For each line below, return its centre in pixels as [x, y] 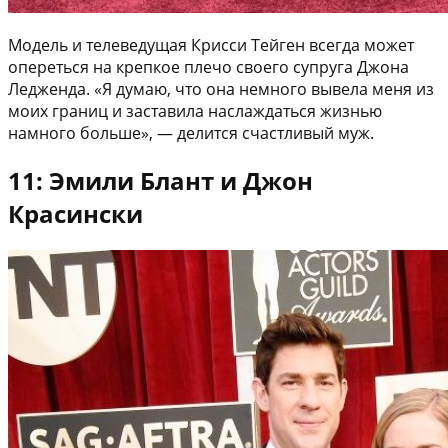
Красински [75, 213]
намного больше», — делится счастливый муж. [191, 132]
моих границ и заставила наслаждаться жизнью [195, 110]
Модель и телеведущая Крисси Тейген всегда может [211, 44]
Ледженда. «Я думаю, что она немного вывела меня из [221, 88]
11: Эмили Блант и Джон [160, 180]
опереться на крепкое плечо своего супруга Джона [208, 66]
